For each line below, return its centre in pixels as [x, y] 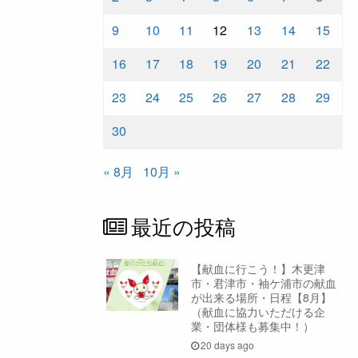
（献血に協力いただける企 [258, 311]
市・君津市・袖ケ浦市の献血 [263, 282]
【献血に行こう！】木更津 [258, 268]
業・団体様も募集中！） [252, 326]
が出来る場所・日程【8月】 [261, 297]
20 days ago [228, 345]
